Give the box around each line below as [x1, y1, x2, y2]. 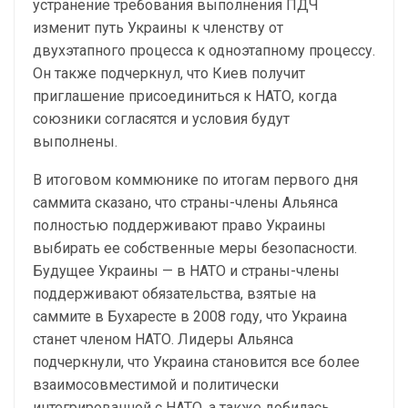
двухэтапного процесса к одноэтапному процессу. [33, 42, 375, 60]
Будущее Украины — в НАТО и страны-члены [33, 262, 340, 280]
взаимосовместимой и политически [33, 376, 279, 394]
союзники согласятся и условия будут [33, 110, 290, 128]
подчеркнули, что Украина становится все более [33, 353, 360, 372]
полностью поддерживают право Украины [33, 217, 326, 235]
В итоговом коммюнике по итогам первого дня [33, 171, 358, 189]
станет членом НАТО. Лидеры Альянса [33, 331, 293, 349]
